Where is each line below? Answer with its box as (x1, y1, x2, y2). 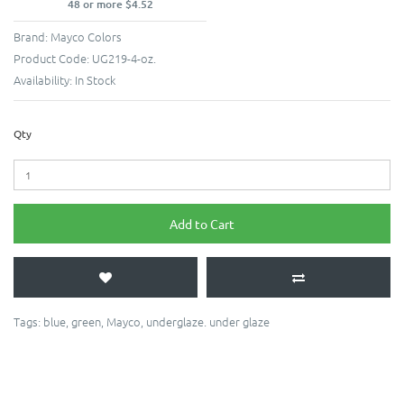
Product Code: (14, 50, 92, 68)
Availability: (14, 71, 75, 89)
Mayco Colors (50, 28, 122, 46)
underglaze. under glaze (146, 313, 270, 331)
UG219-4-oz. (92, 50, 156, 68)
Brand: (14, 28, 50, 46)
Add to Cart (170, 216, 234, 233)
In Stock (75, 71, 115, 89)
